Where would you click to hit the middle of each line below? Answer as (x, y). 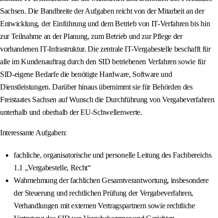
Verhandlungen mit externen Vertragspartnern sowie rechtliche (104, 206)
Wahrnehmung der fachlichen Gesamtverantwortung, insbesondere (111, 181)
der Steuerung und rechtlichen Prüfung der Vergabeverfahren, (104, 193)
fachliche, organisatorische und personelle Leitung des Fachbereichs (113, 155)
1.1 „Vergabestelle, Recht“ (52, 168)
